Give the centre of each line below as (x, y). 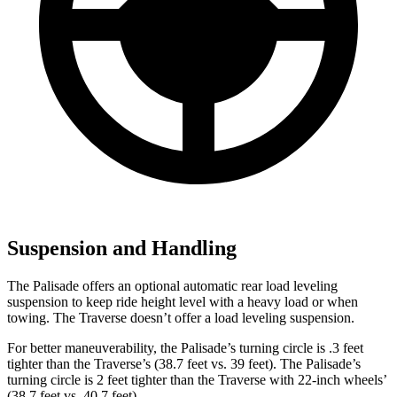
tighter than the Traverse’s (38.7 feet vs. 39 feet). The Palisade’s (184, 364)
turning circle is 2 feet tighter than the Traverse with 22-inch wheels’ (197, 380)
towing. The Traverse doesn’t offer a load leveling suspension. (181, 318)
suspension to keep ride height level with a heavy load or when (183, 302)
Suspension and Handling (122, 249)
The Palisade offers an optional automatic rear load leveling (172, 286)
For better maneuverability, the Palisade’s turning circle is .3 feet (185, 348)
